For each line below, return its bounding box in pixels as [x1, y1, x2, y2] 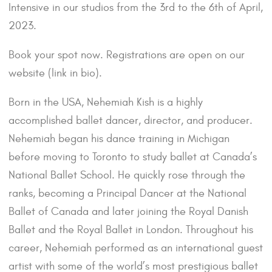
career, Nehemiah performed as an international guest [8, 242, 263, 255]
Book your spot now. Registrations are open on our [8, 49, 245, 62]
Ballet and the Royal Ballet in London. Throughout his [8, 223, 253, 237]
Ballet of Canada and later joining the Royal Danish [8, 205, 248, 219]
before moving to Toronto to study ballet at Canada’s [8, 151, 257, 164]
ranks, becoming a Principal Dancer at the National [8, 187, 246, 200]
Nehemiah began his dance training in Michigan [8, 132, 229, 146]
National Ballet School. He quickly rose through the [8, 169, 245, 182]
